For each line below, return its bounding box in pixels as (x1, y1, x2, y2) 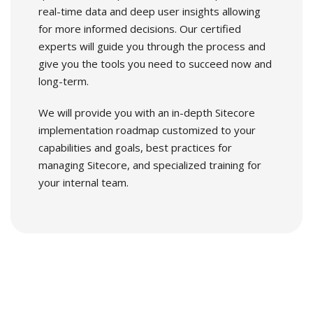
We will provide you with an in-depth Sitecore (38, 105, 255, 120)
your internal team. (38, 175, 129, 190)
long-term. (38, 74, 89, 89)
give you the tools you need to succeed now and (38, 57, 272, 71)
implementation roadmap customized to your (38, 123, 256, 138)
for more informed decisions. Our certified (38, 22, 241, 36)
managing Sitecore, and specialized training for (38, 158, 261, 173)
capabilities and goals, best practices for (38, 140, 232, 155)
